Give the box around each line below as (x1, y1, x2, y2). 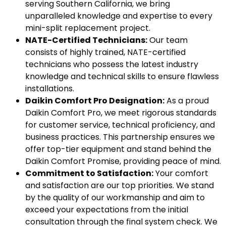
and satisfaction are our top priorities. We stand (25, 180, 214, 192)
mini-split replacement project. (25, 22, 150, 34)
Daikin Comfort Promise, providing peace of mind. (25, 155, 221, 167)
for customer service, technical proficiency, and (25, 119, 215, 131)
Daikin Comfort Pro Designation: (25, 95, 164, 107)
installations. (25, 83, 74, 95)
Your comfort (153, 167, 208, 180)
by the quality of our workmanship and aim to (25, 192, 205, 204)
